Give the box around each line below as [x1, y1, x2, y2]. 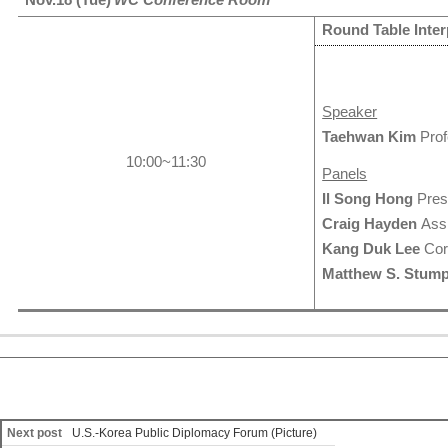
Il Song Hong [322, 191, 414, 207]
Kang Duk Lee [322, 241, 421, 257]
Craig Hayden [322, 216, 418, 232]
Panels [322, 166, 368, 182]
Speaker [322, 104, 378, 120]
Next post [7, 426, 62, 440]
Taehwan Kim [322, 129, 421, 145]
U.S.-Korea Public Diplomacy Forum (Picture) [72, 426, 317, 440]
